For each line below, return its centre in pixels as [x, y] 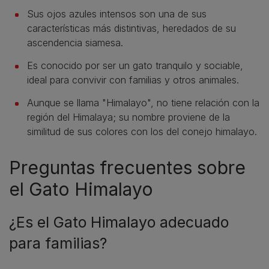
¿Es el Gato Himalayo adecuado [119, 222]
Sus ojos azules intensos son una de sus [117, 14]
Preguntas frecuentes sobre [127, 168]
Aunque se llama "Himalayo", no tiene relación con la [143, 103]
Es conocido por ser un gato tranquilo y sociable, [135, 66]
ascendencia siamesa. [75, 43]
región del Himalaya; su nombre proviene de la [128, 117]
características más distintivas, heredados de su [131, 29]
